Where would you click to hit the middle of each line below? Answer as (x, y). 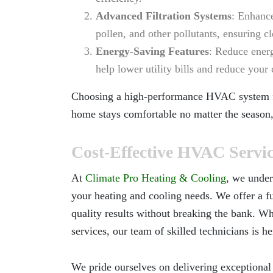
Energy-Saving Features (152, 51)
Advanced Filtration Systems (164, 16)
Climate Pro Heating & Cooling (156, 178)
